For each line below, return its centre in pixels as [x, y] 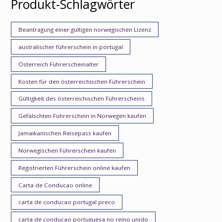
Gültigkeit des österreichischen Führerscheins [82, 99]
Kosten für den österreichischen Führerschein [82, 81]
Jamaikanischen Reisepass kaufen [65, 133]
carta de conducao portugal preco [67, 202]
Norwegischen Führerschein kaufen [67, 150]
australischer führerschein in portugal [71, 47]
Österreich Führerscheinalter [59, 64]
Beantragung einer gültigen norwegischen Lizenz [85, 30]
